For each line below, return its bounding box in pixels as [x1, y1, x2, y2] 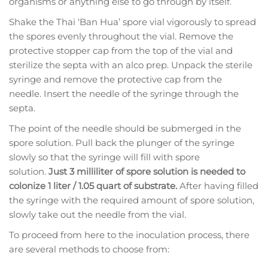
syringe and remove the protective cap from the [9, 74, 222, 86]
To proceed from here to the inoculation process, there [9, 229, 249, 241]
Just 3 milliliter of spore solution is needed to [48, 166, 245, 178]
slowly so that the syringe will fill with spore [9, 151, 200, 163]
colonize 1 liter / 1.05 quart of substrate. [9, 180, 179, 192]
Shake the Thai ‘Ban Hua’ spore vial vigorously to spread [9, 16, 256, 28]
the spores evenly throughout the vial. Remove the [9, 31, 233, 42]
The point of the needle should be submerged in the [9, 123, 241, 135]
